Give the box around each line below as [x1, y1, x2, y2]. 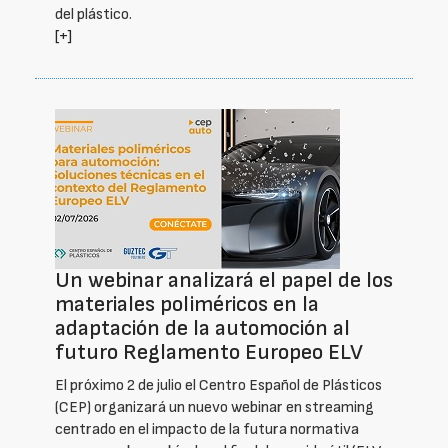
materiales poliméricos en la [55, 291, 319, 318]
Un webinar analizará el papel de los [55, 267, 393, 294]
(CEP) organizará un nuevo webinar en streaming [55, 398, 374, 417]
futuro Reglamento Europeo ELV [55, 339, 363, 366]
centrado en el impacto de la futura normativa [55, 420, 359, 439]
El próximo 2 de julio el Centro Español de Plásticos [55, 376, 382, 395]
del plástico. [55, 5, 132, 24]
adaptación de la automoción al [55, 315, 350, 342]
